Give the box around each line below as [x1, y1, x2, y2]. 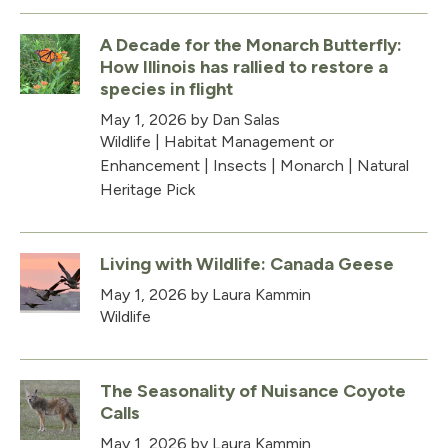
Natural [357, 155, 409, 175]
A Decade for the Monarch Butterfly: [100, 33, 402, 56]
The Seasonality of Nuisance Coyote [100, 379, 406, 402]
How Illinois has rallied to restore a [100, 55, 388, 78]
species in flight [100, 77, 233, 100]
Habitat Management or [164, 131, 334, 151]
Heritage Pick [100, 179, 195, 199]
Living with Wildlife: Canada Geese [100, 252, 394, 275]
